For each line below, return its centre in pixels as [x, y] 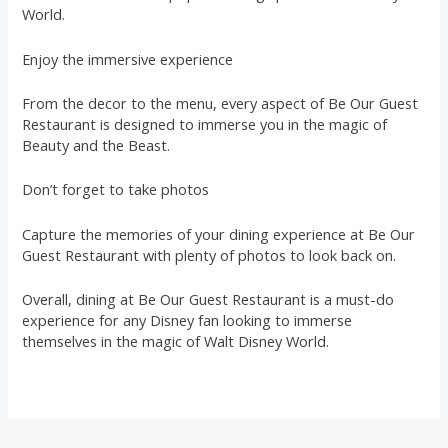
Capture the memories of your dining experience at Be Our [219, 233]
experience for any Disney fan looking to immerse [187, 319]
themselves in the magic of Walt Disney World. [176, 340]
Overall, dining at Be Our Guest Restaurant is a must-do [208, 298]
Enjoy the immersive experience [128, 58]
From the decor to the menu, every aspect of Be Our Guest [220, 102]
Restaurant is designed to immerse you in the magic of [205, 123]
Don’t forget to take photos [116, 189]
